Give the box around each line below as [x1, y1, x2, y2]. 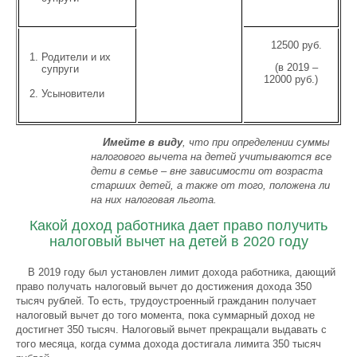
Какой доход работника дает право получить [29, 218, 328, 233]
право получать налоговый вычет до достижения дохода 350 [16, 280, 312, 292]
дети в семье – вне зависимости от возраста [91, 165, 324, 177]
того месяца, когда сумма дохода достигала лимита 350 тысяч [16, 338, 321, 350]
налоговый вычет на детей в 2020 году [49, 233, 308, 249]
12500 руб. [271, 39, 323, 51]
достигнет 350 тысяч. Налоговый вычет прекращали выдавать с [16, 324, 327, 335]
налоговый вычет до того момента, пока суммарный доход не [16, 309, 315, 321]
